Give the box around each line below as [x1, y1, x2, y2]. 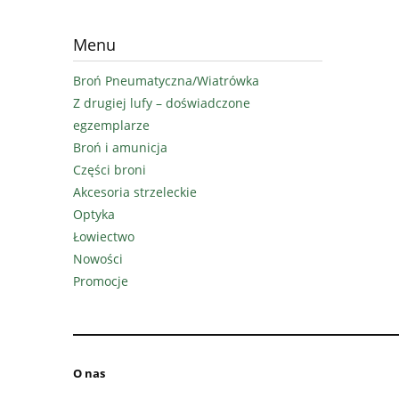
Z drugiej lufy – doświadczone [73, 94, 250, 112]
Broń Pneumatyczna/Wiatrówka [73, 72, 259, 90]
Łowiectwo [73, 228, 134, 246]
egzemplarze [73, 117, 150, 134]
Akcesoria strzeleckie [73, 183, 197, 201]
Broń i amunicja [73, 139, 167, 157]
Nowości [73, 250, 123, 268]
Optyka [73, 206, 115, 224]
